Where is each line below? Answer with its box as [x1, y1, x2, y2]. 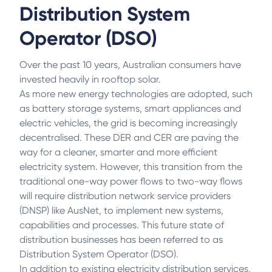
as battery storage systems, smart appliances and [19, 103, 241, 114]
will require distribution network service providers [19, 190, 231, 202]
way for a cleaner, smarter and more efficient [19, 146, 217, 158]
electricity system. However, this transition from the [19, 161, 242, 172]
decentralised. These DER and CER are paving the [19, 132, 239, 143]
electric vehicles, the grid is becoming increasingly [19, 117, 237, 129]
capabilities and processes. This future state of [19, 219, 224, 231]
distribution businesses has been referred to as [19, 234, 223, 245]
